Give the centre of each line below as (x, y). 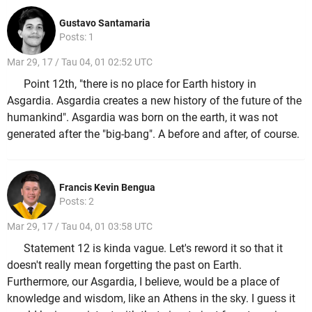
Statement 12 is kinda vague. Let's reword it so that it (153, 248)
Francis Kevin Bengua (107, 188)
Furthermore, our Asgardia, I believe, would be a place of (143, 281)
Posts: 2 (77, 202)
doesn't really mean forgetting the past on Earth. (124, 265)
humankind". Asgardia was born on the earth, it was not (142, 117)
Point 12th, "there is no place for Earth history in (140, 84)
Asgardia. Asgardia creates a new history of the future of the (154, 100)
